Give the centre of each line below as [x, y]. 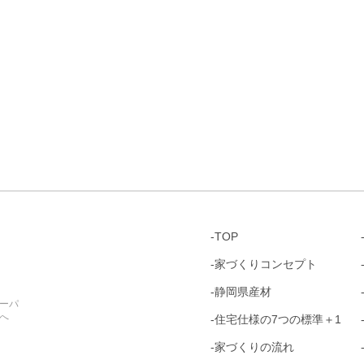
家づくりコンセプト [266, 264]
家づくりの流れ [254, 347]
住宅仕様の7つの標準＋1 [278, 320]
